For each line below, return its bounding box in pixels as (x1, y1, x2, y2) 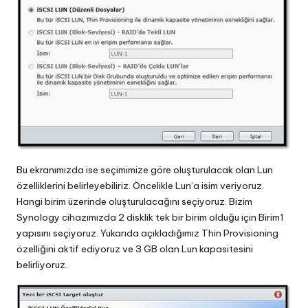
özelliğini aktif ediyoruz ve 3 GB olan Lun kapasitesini (16, 242, 253, 255)
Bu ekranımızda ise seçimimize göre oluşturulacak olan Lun (16, 163, 273, 176)
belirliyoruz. (16, 258, 67, 271)
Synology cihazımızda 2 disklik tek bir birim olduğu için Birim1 (16, 210, 284, 223)
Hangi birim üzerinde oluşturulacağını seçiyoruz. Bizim (16, 195, 252, 208)
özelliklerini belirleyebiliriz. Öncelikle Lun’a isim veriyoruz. (16, 179, 264, 192)
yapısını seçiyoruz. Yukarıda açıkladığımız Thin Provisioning (16, 226, 278, 239)
